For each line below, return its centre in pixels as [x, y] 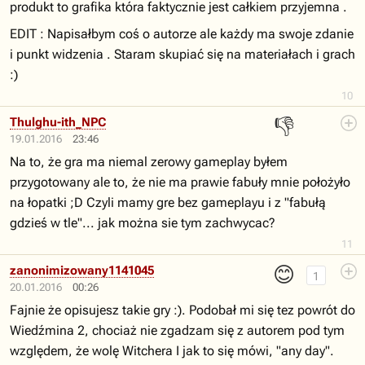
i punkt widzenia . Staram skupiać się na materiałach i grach [182, 54]
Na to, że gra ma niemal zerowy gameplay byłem [149, 162]
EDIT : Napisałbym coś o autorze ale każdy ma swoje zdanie [182, 34]
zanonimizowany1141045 [82, 270]
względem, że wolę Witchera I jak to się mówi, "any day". [172, 351]
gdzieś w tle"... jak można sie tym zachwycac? [143, 223]
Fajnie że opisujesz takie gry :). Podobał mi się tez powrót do [182, 310]
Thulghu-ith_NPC [58, 122]
